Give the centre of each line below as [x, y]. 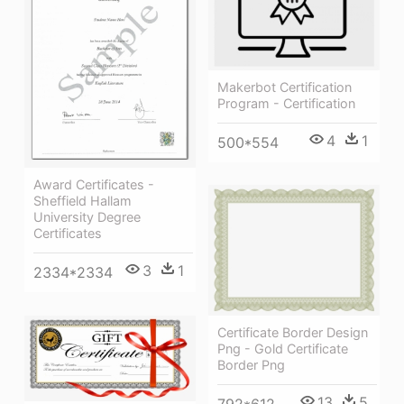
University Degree [87, 216]
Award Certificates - [94, 184]
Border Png [251, 364]
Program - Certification [286, 103]
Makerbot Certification [285, 87]
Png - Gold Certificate [283, 348]
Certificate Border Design [293, 332]
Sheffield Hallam [83, 200]
